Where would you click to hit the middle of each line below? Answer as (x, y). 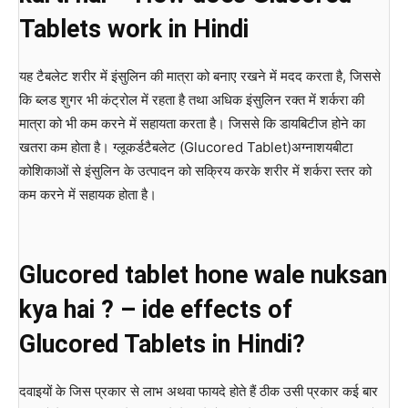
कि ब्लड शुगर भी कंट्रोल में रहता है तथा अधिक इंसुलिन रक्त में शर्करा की (192, 99)
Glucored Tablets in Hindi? (162, 344)
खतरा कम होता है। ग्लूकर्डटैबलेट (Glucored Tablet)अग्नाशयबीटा (186, 147)
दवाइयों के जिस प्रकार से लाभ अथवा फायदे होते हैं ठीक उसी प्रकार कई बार (199, 391)
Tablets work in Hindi (134, 29)
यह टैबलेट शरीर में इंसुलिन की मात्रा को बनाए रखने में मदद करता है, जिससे (200, 76)
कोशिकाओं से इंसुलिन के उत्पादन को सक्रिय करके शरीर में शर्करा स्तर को (195, 170)
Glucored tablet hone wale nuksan (203, 275)
